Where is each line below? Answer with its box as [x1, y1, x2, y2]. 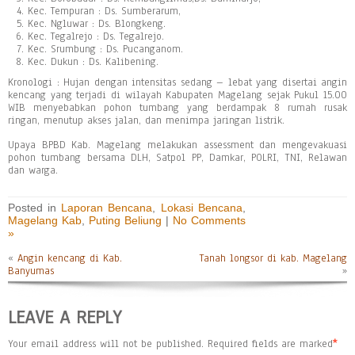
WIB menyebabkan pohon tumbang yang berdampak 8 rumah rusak [8, 101, 347, 115]
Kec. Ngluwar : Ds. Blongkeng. [28, 17, 166, 31]
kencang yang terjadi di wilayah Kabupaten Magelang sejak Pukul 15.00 [8, 88, 347, 102]
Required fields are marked [208, 337, 333, 351]
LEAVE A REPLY [8, 304, 121, 330]
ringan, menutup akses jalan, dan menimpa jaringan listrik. [8, 113, 284, 128]
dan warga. [8, 163, 58, 177]
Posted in [8, 201, 62, 214]
